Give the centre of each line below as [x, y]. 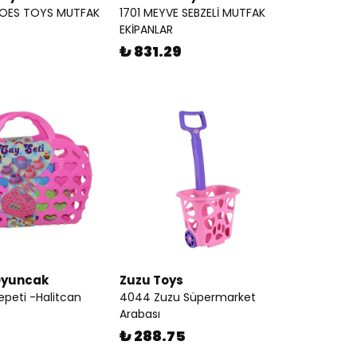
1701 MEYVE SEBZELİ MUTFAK [192, 13]
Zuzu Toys [151, 280]
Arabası [140, 314]
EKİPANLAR [146, 29]
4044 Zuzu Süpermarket [188, 297]
